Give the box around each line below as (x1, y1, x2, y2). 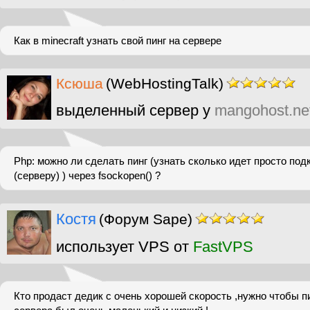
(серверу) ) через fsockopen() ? (14, 170, 161, 181)
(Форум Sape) (99, 211, 192, 227)
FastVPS (193, 238, 253, 255)
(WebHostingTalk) (106, 75, 224, 91)
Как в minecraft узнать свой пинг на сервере (14, 35, 221, 46)
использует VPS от (56, 238, 193, 255)
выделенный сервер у (56, 102, 215, 119)
